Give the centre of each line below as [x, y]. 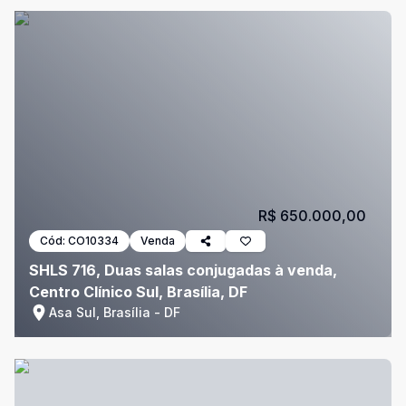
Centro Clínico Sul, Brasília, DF [138, 292]
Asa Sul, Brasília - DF [115, 312]
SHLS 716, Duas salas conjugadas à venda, [183, 270]
